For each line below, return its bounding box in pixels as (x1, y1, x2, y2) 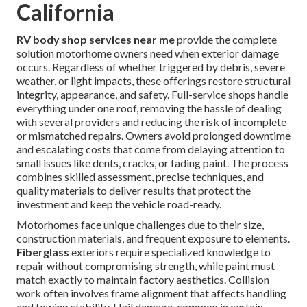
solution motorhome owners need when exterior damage (16, 47, 279, 60)
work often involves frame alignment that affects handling (16, 286, 286, 300)
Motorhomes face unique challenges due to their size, (16, 218, 264, 232)
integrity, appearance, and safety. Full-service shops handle (16, 88, 288, 101)
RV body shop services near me (16, 33, 175, 47)
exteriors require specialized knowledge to (69, 245, 271, 259)
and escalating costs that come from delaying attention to (16, 143, 285, 156)
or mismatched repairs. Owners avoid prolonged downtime (16, 129, 291, 143)
